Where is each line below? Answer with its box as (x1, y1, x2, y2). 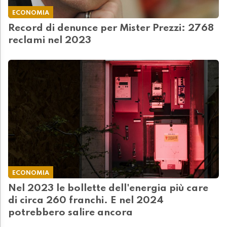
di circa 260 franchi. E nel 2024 (8, 196, 164, 206)
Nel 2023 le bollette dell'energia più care (8, 183, 208, 194)
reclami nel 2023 (8, 35, 96, 46)
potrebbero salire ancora (8, 208, 133, 218)
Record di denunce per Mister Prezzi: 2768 (8, 23, 214, 34)
